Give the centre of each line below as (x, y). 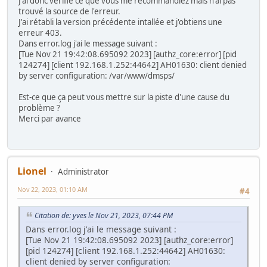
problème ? (39, 108)
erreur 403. (40, 33)
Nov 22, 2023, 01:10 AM (52, 189)
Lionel (32, 171)
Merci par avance (50, 119)
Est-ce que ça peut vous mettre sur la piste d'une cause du (124, 97)
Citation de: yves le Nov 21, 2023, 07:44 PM (104, 215)
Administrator (83, 171)
